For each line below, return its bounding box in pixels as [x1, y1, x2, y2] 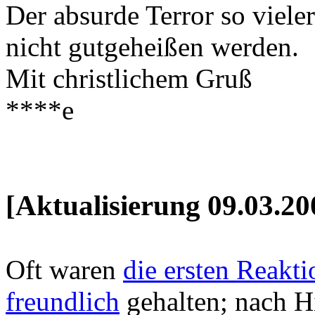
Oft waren [6, 254, 123, 285]
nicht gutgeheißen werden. [6, 31, 299, 62]
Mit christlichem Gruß [6, 63, 252, 94]
